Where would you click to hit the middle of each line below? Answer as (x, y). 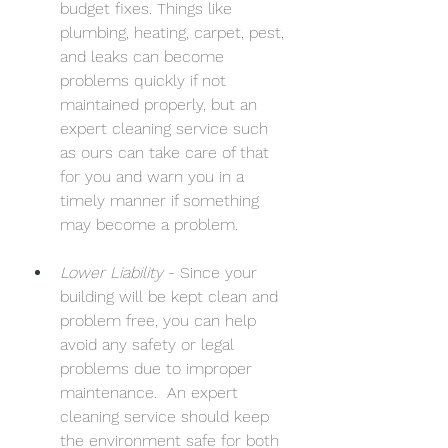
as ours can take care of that (167, 152)
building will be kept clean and (171, 296)
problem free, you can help (160, 320)
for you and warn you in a (154, 176)
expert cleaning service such (166, 128)
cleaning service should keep (167, 416)
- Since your (212, 272)
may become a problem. (151, 224)
